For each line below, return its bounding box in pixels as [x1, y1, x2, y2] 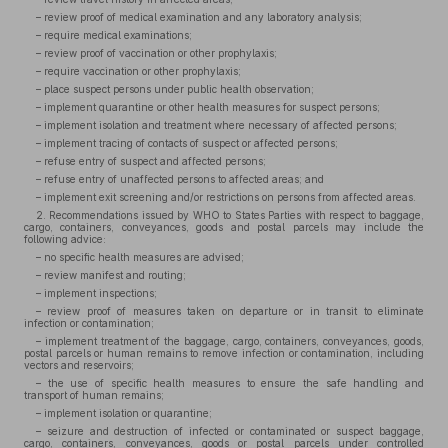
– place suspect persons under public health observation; [36, 83, 314, 95]
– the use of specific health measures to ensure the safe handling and [36, 377, 424, 389]
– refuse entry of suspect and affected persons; [36, 155, 266, 167]
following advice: [24, 233, 106, 245]
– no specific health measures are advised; [36, 251, 244, 263]
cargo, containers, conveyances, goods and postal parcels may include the [24, 221, 424, 233]
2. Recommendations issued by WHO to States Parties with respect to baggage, [36, 209, 424, 221]
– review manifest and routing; [36, 269, 186, 281]
